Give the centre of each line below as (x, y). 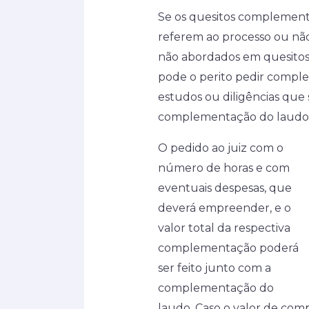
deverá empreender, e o (224, 208)
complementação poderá (228, 248)
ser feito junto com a (214, 268)
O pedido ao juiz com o (220, 148)
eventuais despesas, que (225, 188)
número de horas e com (223, 168)
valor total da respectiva (224, 228)
